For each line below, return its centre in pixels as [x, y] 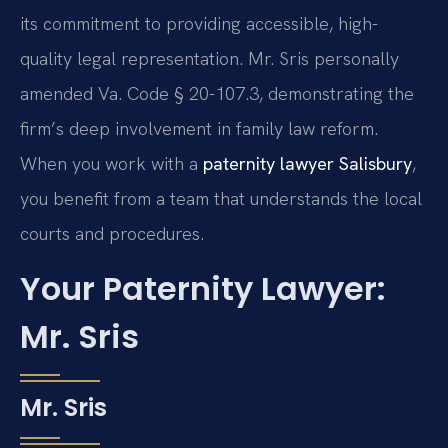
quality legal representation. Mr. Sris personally [209, 58]
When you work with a [111, 163]
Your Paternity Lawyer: [203, 289]
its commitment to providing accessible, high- [199, 23]
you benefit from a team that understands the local [221, 198]
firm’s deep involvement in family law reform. [199, 128]
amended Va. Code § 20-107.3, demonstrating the [217, 93]
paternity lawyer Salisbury [307, 163]
